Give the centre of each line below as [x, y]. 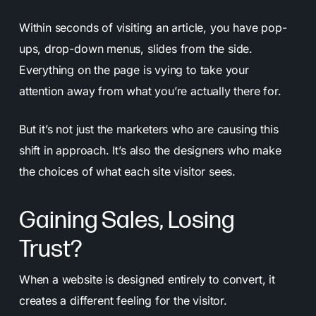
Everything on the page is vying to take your [134, 69]
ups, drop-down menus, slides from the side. [136, 48]
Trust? [50, 249]
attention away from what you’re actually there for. [150, 91]
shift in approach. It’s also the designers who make [150, 150]
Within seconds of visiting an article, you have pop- [153, 27]
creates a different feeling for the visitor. [123, 300]
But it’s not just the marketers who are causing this [148, 129]
